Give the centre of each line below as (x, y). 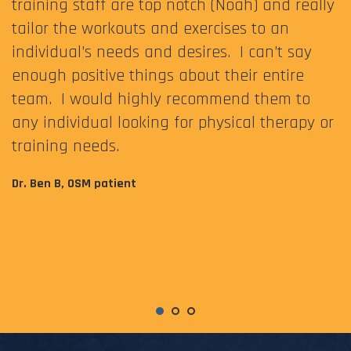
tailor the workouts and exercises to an (150, 29)
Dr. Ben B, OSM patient (74, 183)
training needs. (65, 146)
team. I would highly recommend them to (161, 99)
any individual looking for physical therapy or (173, 123)
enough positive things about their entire (158, 76)
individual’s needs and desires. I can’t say (162, 52)
